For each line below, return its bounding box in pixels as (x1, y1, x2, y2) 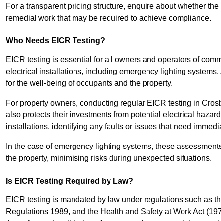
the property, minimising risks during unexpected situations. (6, 154, 212, 163)
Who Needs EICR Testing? (6, 37, 105, 45)
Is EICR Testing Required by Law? (6, 177, 133, 185)
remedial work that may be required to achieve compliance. (6, 14, 211, 23)
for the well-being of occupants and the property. (6, 79, 173, 88)
